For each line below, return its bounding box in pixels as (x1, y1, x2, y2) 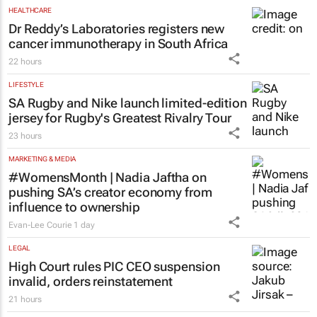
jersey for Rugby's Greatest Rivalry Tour (8, 110, 231, 126)
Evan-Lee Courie (8, 220, 72, 231)
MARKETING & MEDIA (8, 155, 76, 163)
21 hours (8, 294, 42, 305)
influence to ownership (8, 200, 140, 215)
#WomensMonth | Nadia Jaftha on (8, 170, 207, 185)
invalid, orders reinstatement (8, 274, 173, 289)
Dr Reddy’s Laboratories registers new (8, 21, 225, 37)
